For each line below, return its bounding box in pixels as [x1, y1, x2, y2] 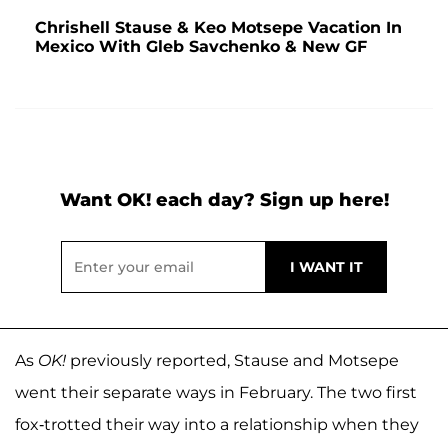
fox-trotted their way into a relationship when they [15, 414, 419, 434]
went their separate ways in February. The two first [15, 382, 417, 402]
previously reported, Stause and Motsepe [66, 350, 399, 370]
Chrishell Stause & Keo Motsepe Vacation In [35, 17, 402, 37]
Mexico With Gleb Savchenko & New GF [35, 36, 367, 56]
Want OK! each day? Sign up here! [59, 188, 389, 211]
